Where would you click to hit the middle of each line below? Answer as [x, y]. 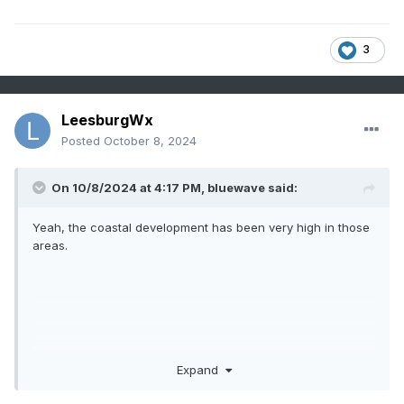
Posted [83, 141]
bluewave [236, 188]
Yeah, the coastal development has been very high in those [201, 228]
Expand [201, 369]
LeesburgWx [107, 120]
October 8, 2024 [150, 141]
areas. [50, 246]
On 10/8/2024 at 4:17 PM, [129, 188]
